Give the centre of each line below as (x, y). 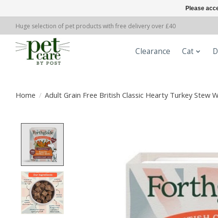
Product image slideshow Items (132, 129)
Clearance (153, 52)
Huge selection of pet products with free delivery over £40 (96, 26)
